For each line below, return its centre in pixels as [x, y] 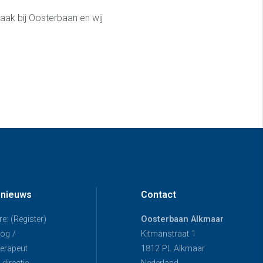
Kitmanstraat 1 [168, 234]
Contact [159, 194]
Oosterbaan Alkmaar [182, 219]
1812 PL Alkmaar [173, 248]
